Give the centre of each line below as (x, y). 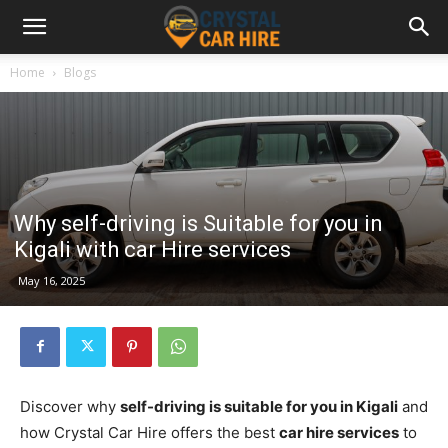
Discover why (70, 406)
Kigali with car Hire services (152, 249)
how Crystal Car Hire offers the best (149, 432)
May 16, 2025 (51, 280)
